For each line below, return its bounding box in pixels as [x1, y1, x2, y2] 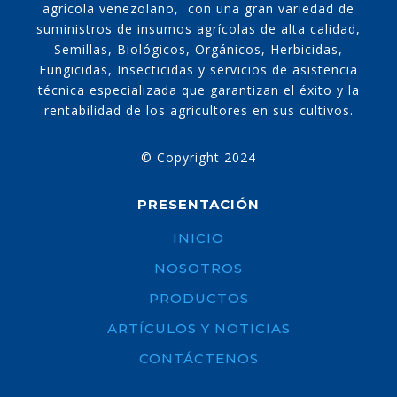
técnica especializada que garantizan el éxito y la [37, 82, 360, 99]
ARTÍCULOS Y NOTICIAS [106, 320, 291, 338]
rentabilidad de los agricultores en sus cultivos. [43, 102, 354, 120]
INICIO [173, 230, 224, 247]
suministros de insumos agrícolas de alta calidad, [36, 20, 361, 38]
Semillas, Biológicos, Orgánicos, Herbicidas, [54, 41, 343, 58]
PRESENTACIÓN [137, 196, 260, 214]
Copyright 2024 [157, 149, 256, 167]
